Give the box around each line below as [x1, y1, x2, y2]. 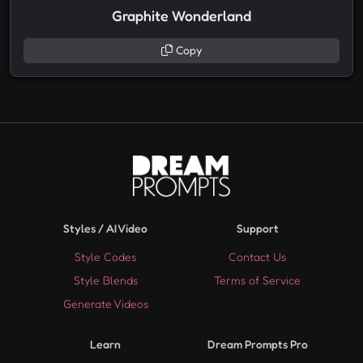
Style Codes [75, 250, 137, 265]
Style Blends [73, 274, 138, 288]
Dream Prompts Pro [207, 338, 308, 352]
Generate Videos [62, 297, 148, 312]
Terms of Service [214, 274, 301, 288]
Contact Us [228, 250, 287, 265]
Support [236, 222, 279, 237]
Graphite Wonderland [112, 7, 251, 25]
